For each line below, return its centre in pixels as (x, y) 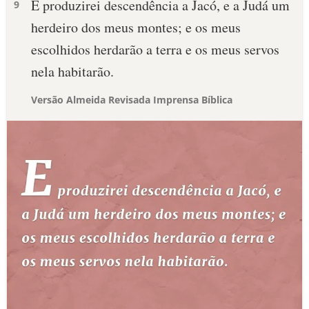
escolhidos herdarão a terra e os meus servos (155, 49)
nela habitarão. (72, 71)
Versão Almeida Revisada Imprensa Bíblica (132, 100)
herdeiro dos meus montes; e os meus (136, 27)
